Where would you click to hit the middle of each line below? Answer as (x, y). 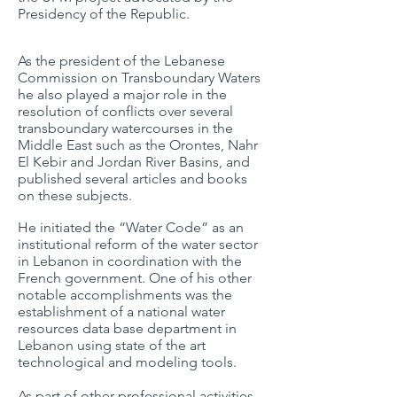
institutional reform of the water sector (138, 244)
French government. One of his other (135, 278)
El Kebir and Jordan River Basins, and (134, 162)
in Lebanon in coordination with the (130, 261)
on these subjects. (77, 195)
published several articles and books (132, 179)
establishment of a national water (121, 311)
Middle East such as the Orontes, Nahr (138, 145)
